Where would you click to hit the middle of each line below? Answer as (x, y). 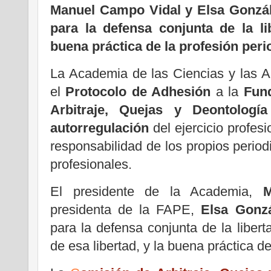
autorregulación (102, 128)
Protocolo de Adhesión (138, 92)
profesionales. (91, 165)
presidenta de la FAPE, (126, 209)
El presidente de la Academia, (157, 191)
